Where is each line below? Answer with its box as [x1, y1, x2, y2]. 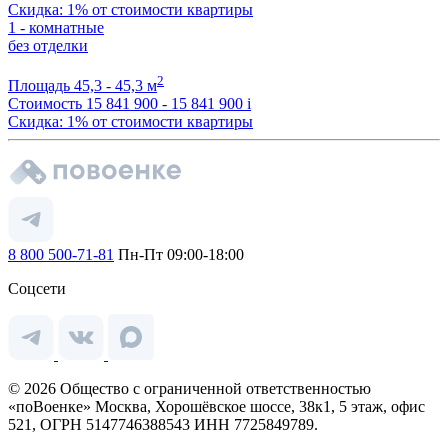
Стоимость [8, 95, 82, 112]
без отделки [8, 36, 88, 54]
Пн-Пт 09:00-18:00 [114, 246, 244, 263]
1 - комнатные [8, 18, 104, 36]
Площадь [8, 77, 74, 94]
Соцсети [8, 280, 66, 297]
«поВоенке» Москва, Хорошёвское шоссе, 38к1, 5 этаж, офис [8, 398, 425, 415]
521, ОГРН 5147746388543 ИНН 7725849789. [8, 416, 318, 433]
